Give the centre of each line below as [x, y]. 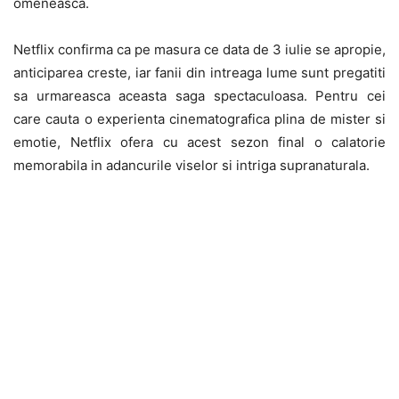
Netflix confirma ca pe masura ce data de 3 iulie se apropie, [199, 49]
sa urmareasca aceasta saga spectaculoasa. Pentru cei [199, 95]
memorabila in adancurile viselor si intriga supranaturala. [191, 165]
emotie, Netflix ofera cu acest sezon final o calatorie [199, 142]
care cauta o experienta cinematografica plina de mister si [199, 118]
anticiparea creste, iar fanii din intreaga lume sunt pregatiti [199, 72]
